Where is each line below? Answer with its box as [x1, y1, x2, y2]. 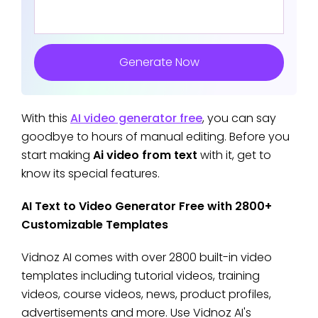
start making [21, 146, 93, 163]
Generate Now [119, 53, 199, 70]
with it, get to [197, 146, 271, 163]
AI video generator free [70, 109, 202, 126]
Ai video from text [93, 146, 197, 163]
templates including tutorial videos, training [21, 267, 260, 284]
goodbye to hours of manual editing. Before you [21, 128, 290, 145]
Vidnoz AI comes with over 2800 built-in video [21, 248, 272, 265]
